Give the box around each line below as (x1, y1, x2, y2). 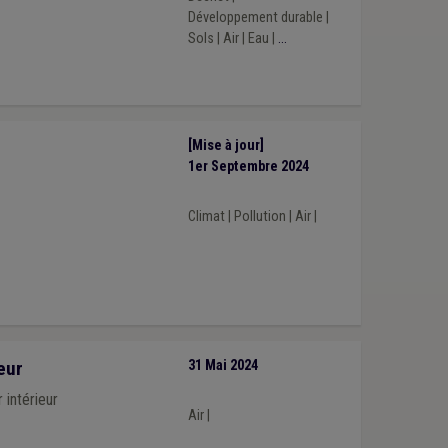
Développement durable (187, 8, 323, 26)
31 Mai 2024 (187, 357, 258, 375)
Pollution (233, 207, 286, 225)
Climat (187, 207, 225, 225)
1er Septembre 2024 (187, 158, 309, 176)
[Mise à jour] (187, 137, 264, 155)
